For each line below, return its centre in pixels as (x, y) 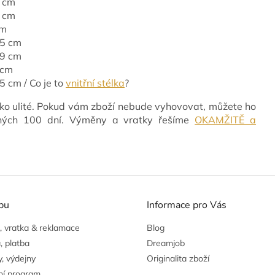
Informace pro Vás (187, 205)
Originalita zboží (178, 258)
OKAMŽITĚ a (226, 119)
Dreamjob (166, 243)
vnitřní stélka (95, 83)
